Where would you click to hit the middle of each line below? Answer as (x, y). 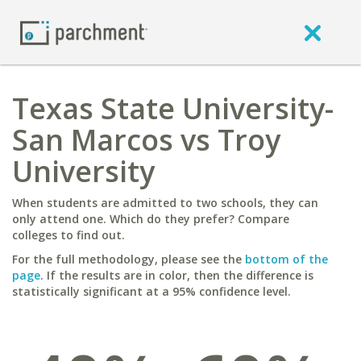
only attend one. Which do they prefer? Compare (151, 219)
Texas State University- (173, 108)
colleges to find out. (68, 235)
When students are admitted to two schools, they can (165, 203)
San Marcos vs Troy (146, 140)
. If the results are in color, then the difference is (177, 275)
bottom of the (286, 259)
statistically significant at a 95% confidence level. (151, 291)
